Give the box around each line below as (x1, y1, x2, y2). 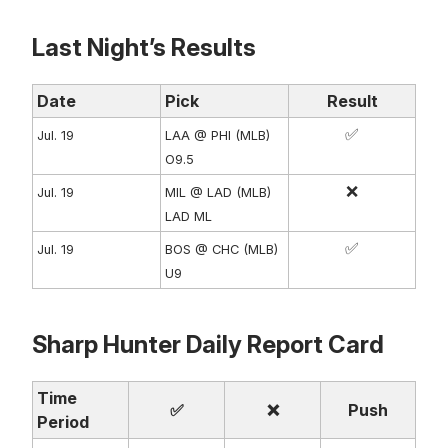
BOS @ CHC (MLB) (165, 241, 278, 257)
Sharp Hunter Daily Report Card (32, 329, 384, 359)
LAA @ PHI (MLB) (165, 127, 270, 143)
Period (37, 411, 89, 432)
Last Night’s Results (32, 32, 256, 62)
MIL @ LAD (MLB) (165, 184, 271, 200)
